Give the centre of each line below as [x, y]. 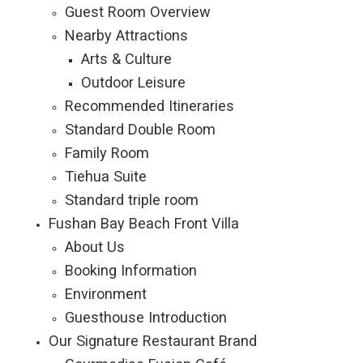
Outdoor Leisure [133, 82]
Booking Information [131, 270]
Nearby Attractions [126, 35]
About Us [95, 247]
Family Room [107, 153]
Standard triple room [132, 200]
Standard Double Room [140, 129]
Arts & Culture [126, 59]
